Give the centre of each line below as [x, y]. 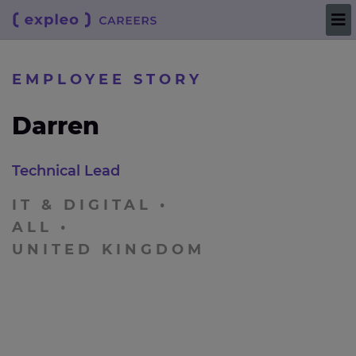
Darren [56, 126]
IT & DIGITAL [82, 205]
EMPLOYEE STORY [107, 79]
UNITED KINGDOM [108, 250]
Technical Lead [66, 171]
